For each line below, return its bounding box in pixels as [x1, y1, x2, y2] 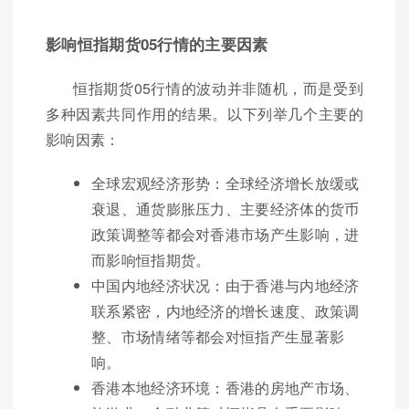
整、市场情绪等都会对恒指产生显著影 [91, 325, 345, 347]
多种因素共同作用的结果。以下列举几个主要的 [46, 102, 363, 124]
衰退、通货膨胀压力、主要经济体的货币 [91, 197, 360, 219]
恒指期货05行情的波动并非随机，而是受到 [73, 77, 363, 99]
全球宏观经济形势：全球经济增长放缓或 [91, 172, 360, 194]
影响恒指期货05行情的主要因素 [46, 32, 268, 55]
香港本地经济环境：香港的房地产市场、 [91, 376, 360, 398]
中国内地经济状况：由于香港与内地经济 [91, 274, 360, 296]
